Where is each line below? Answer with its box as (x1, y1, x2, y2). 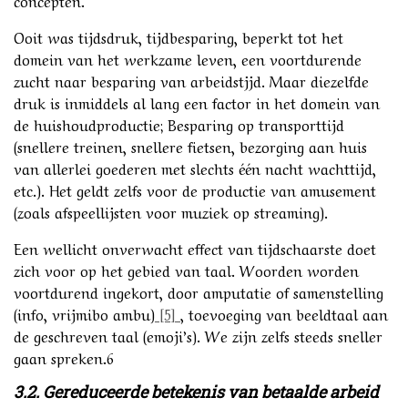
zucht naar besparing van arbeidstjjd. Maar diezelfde (14, 68, 369, 91)
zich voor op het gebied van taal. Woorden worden (14, 258, 359, 280)
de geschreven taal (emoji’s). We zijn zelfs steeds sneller (14, 323, 382, 346)
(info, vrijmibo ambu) (14, 301, 155, 324)
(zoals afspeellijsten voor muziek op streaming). (14, 199, 328, 222)
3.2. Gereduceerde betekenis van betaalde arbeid (14, 380, 379, 403)
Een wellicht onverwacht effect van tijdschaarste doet (14, 236, 376, 259)
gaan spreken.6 (14, 345, 114, 368)
